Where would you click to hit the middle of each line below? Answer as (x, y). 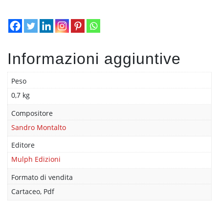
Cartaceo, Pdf (33, 192)
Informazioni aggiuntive (94, 58)
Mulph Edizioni (36, 159)
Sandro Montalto (39, 127)
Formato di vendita (42, 177)
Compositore (32, 113)
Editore (23, 145)
